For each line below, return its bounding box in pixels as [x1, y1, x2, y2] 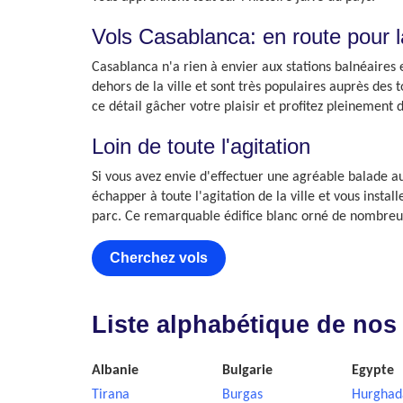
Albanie [92, 363, 139, 378]
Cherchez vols [110, 250, 208, 265]
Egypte [352, 363, 394, 378]
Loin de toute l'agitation [92, 134, 310, 158]
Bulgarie [221, 363, 273, 378]
